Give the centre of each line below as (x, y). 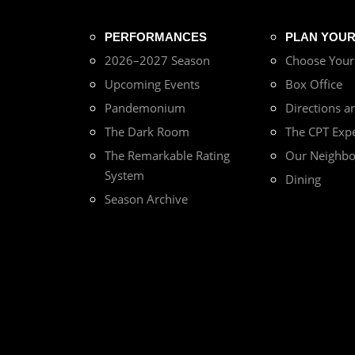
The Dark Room (147, 132)
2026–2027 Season (157, 61)
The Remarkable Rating (167, 156)
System (124, 176)
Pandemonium (145, 108)
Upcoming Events (152, 84)
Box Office (314, 84)
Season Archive (146, 199)
